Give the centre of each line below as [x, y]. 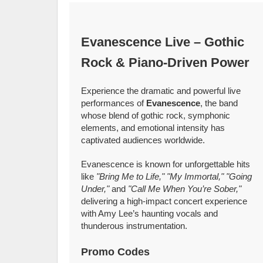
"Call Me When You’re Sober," [185, 189]
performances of [114, 103]
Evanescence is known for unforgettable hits [166, 164]
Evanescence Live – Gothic [163, 42]
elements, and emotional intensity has [153, 128]
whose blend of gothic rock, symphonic [156, 115]
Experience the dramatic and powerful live [161, 91]
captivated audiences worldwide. [143, 140]
